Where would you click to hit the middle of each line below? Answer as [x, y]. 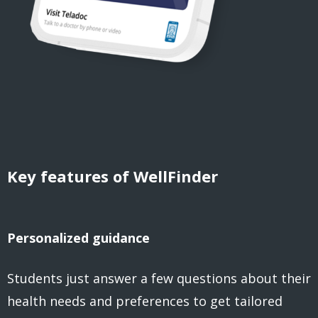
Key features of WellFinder [113, 176]
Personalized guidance [80, 237]
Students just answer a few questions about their [159, 279]
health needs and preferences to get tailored [145, 301]
